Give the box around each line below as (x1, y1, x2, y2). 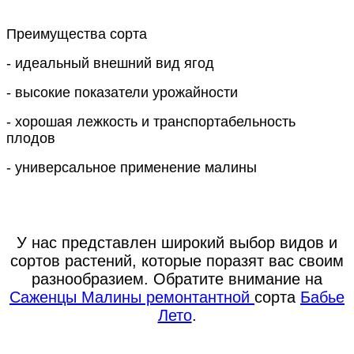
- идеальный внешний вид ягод (6, 55, 214, 71)
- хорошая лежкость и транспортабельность (6, 114, 296, 130)
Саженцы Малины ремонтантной (9, 288, 254, 306)
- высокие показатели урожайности (6, 85, 238, 100)
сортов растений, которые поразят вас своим (10, 252, 344, 269)
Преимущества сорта (6, 26, 147, 42)
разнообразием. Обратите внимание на (32, 270, 322, 288)
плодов (6, 130, 55, 146)
